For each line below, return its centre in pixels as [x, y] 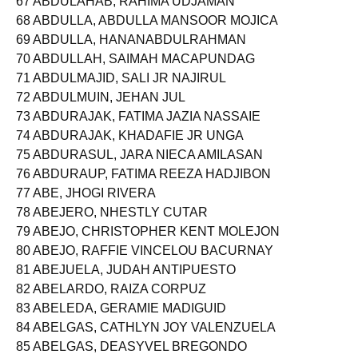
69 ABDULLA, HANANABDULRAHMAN [131, 53]
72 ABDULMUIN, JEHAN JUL [101, 111]
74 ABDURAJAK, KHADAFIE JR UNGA [130, 149]
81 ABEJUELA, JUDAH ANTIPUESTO [126, 283]
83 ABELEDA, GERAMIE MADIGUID [121, 322]
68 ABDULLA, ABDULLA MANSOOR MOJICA [147, 34]
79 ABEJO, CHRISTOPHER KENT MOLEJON [148, 245]
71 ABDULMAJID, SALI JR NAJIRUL [121, 91]
